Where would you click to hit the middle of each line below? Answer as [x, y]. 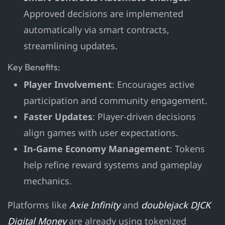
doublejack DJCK [176, 205]
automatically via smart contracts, [96, 30]
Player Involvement [68, 85]
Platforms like [38, 205]
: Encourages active [153, 85]
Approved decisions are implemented [103, 14]
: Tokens [187, 149]
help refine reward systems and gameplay [113, 165]
